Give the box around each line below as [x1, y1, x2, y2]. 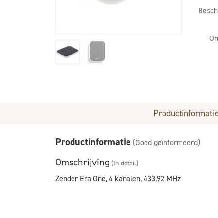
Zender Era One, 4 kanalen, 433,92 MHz [55, 173, 181, 183]
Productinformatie [55, 135, 131, 148]
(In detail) [111, 159, 138, 168]
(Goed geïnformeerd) [133, 137, 200, 147]
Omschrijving [55, 156, 109, 168]
